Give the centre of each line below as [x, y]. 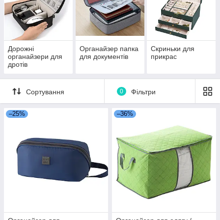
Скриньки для [173, 49]
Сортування [45, 92]
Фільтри [143, 92]
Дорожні [21, 49]
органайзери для [35, 57]
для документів [104, 57]
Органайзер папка [109, 49]
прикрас [164, 57]
